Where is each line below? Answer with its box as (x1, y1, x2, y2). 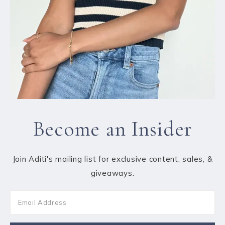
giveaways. (90, 168, 135, 178)
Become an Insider (33, 116, 192, 142)
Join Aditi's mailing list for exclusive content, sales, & (12, 154, 213, 164)
